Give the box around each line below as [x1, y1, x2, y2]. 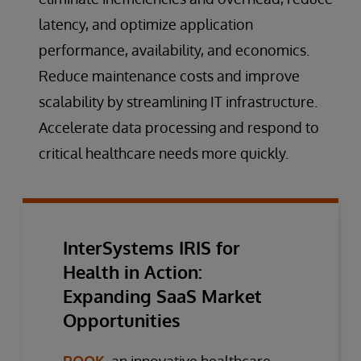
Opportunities [63, 308, 180, 331]
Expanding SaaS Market [63, 284, 262, 307]
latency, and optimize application [39, 15, 253, 33]
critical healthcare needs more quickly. [39, 143, 288, 162]
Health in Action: [63, 259, 202, 283]
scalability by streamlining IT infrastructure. [39, 92, 317, 110]
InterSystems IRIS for [63, 235, 240, 259]
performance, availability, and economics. [39, 40, 309, 59]
